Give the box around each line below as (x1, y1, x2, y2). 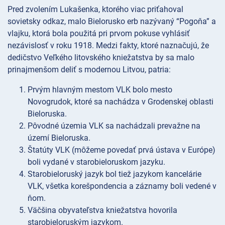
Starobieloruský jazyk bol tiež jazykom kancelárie (28, 169, 201, 179)
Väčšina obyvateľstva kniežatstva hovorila (28, 205, 177, 215)
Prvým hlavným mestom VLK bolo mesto (28, 84, 172, 94)
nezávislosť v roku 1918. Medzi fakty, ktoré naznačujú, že (8, 40, 209, 50)
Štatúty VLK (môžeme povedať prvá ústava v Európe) (28, 145, 215, 155)
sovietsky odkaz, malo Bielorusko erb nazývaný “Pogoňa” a (8, 16, 216, 26)
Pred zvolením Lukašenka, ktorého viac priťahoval (8, 4, 183, 14)
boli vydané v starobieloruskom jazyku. (28, 157, 165, 167)
